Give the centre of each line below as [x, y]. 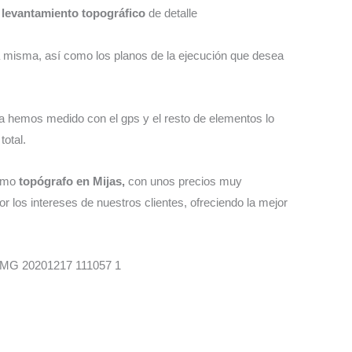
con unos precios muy [185, 181]
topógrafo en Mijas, [73, 181]
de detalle [172, 13]
